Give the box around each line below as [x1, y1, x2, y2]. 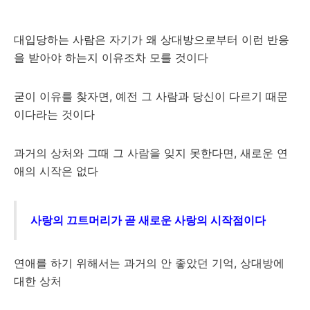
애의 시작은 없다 [14, 164, 98, 178]
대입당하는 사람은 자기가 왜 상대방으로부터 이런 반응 [14, 33, 289, 46]
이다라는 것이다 [14, 107, 95, 121]
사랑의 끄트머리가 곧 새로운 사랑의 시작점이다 [30, 213, 266, 227]
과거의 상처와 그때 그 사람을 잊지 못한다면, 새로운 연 [14, 146, 288, 160]
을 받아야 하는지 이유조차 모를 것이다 [14, 51, 208, 64]
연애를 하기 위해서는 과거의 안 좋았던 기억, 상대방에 [14, 256, 284, 270]
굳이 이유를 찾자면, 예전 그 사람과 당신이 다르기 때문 [14, 89, 288, 103]
